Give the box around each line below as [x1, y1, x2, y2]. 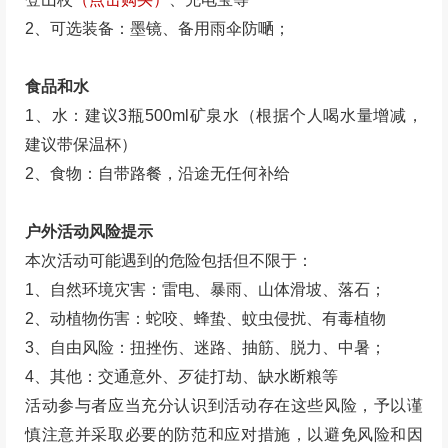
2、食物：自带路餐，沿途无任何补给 [25, 164, 291, 182]
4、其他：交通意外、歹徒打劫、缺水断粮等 [25, 367, 339, 385]
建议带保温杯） [25, 135, 138, 153]
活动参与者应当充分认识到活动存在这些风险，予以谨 [25, 396, 423, 414]
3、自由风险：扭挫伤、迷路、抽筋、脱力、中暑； [25, 338, 387, 356]
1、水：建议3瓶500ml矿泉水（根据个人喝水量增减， [25, 106, 423, 124]
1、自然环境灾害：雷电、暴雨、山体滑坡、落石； [25, 280, 387, 298]
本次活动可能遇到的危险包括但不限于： [25, 251, 314, 269]
